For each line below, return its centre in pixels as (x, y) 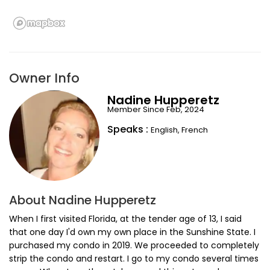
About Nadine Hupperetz (83, 200)
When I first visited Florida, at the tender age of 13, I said (125, 219)
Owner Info (44, 78)
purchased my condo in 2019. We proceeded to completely (134, 246)
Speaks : (129, 130)
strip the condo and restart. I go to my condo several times (134, 259)
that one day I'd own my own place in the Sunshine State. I (132, 232)
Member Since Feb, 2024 (155, 110)
